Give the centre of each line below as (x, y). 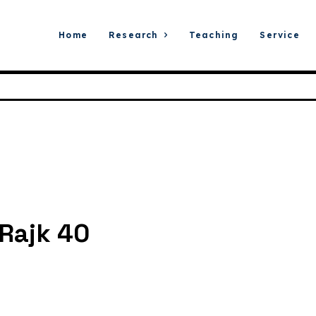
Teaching (214, 35)
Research (133, 35)
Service (280, 35)
